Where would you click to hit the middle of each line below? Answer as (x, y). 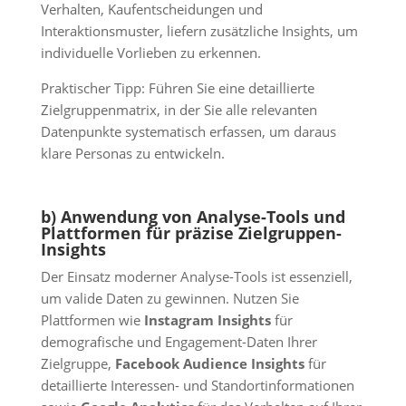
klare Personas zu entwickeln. (132, 153)
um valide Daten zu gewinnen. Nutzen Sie (169, 299)
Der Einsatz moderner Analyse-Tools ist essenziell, (196, 277)
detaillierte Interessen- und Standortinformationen (197, 386)
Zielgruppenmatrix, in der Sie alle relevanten (179, 110)
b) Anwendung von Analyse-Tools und (193, 217)
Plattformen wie (92, 321)
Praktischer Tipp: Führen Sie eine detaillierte (177, 88)
